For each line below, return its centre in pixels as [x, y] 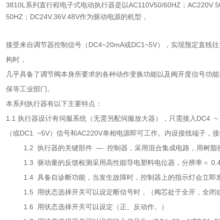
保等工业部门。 [30, 89]
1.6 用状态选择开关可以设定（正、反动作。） [87, 207]
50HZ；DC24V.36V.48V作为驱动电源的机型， [77, 17]
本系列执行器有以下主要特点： [54, 104]
